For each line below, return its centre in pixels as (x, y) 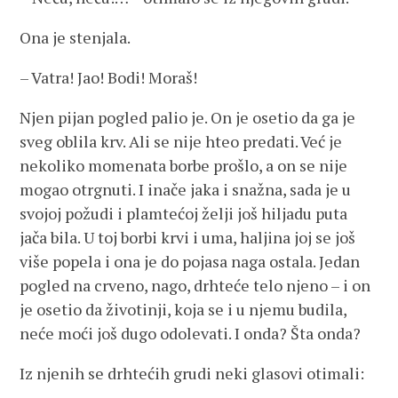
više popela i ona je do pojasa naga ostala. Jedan (190, 261)
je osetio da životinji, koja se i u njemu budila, (183, 309)
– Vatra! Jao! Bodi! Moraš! (109, 77)
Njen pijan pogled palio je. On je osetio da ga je (188, 117)
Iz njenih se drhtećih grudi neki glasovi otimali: (192, 373)
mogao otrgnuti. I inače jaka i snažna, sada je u (186, 189)
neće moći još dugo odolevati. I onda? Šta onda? (191, 333)
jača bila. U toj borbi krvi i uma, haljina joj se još (188, 237)
